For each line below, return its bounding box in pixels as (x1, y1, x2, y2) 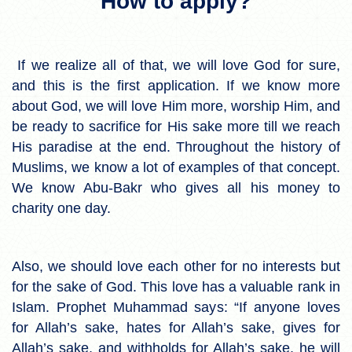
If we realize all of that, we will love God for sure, (12, 57, 340, 73)
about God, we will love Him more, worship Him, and (12, 97, 340, 114)
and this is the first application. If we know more (12, 77, 340, 93)
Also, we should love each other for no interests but (12, 258, 340, 274)
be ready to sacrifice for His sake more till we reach (12, 118, 340, 134)
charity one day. (12, 200, 111, 216)
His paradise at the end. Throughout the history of (12, 138, 340, 155)
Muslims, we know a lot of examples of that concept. (12, 159, 340, 175)
